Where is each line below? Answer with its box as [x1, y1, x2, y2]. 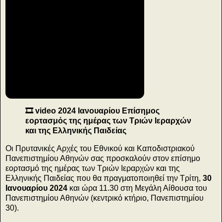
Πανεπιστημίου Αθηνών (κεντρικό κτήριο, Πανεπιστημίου [5, 194, 204, 203]
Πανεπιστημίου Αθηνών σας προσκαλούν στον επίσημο [5, 154, 200, 163]
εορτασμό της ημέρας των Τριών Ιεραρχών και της [5, 164, 180, 173]
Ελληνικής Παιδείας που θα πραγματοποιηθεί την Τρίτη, [5, 174, 203, 183]
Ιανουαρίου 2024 [5, 184, 67, 193]
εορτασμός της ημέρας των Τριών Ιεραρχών [25, 116, 191, 125]
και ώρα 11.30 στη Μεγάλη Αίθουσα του [67, 184, 207, 193]
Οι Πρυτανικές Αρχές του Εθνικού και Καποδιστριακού [5, 144, 195, 153]
